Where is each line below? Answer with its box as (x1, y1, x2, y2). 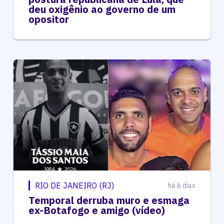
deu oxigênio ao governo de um (28, 2, 175, 16)
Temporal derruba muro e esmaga (28, 193, 189, 207)
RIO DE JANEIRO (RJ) (34, 180, 114, 190)
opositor (28, 12, 69, 26)
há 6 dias (168, 180, 196, 190)
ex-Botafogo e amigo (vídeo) (28, 203, 165, 217)
